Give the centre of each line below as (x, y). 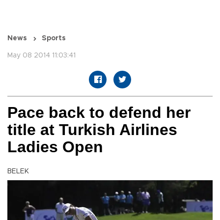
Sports (54, 39)
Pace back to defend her (99, 113)
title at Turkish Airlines (92, 130)
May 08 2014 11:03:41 (41, 56)
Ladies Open (55, 147)
